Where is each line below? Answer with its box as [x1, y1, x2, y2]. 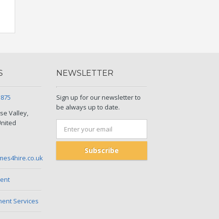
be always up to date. [56, 103, 120, 111]
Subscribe [85, 146, 119, 155]
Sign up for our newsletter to [56, 93, 141, 102]
